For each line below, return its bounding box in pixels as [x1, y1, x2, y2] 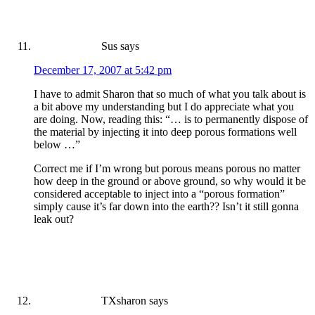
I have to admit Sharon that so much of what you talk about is [34, 87, 306, 100]
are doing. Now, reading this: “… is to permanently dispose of [34, 112, 308, 125]
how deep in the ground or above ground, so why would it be [34, 174, 306, 187]
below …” [34, 138, 80, 150]
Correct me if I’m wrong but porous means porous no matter [34, 162, 300, 174]
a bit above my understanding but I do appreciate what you [34, 100, 294, 112]
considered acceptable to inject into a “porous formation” [34, 187, 285, 200]
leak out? [34, 212, 74, 225]
